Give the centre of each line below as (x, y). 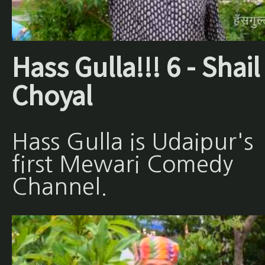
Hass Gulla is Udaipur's (132, 141)
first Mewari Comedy (122, 164)
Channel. (59, 186)
